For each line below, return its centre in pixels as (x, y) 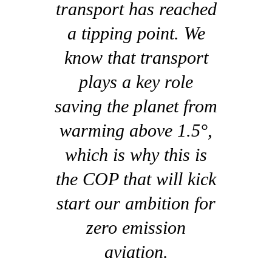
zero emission (136, 227)
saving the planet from (136, 106)
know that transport (136, 57)
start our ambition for (136, 203)
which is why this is (136, 154)
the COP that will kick (136, 178)
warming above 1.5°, (136, 130)
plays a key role (136, 81)
